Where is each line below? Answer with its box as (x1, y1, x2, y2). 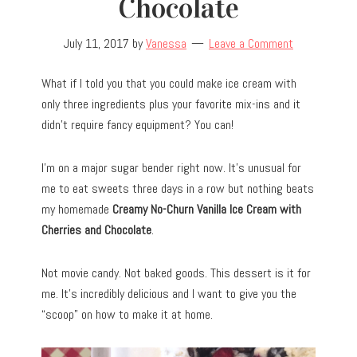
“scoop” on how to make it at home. (41, 306, 214, 324)
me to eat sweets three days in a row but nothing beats (41, 180, 315, 198)
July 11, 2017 (64, 35, 129, 53)
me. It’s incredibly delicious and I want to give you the (41, 285, 297, 303)
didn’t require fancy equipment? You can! (41, 116, 234, 134)
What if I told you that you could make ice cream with (41, 75, 297, 92)
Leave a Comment (209, 35, 293, 53)
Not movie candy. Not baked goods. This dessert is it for (41, 265, 312, 282)
